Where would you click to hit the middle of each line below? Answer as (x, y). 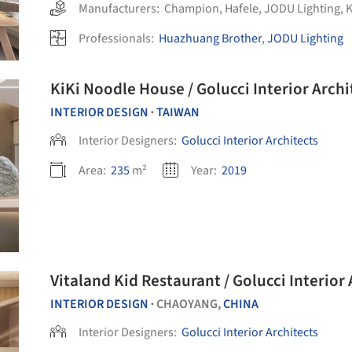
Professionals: (117, 38)
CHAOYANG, (190, 304)
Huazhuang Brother (210, 38)
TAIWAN (178, 112)
